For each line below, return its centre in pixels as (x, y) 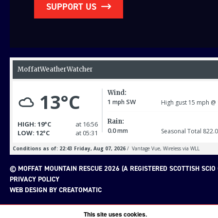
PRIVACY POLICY (35, 180)
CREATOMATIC (80, 190)
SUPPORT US (71, 7)
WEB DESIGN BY (34, 190)
